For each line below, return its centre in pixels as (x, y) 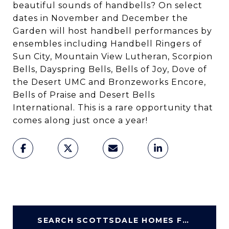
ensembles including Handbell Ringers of (107, 44)
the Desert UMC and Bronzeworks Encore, (109, 82)
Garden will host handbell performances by (112, 31)
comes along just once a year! (80, 120)
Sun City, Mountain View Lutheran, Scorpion (113, 56)
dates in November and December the (100, 18)
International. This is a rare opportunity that (113, 108)
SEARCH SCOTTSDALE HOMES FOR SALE (185, 220)
